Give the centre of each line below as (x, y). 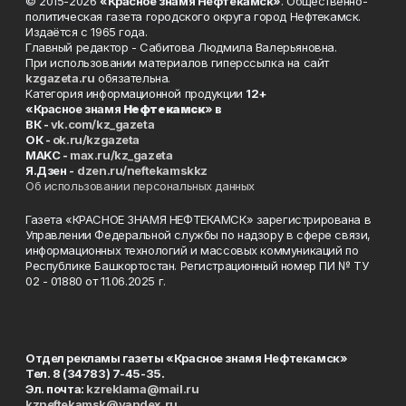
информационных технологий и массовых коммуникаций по (192, 250)
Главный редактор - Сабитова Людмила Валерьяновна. (181, 47)
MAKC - (48, 155)
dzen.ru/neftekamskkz (142, 170)
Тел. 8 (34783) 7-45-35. (95, 373)
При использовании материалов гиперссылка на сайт (177, 62)
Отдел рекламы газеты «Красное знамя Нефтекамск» (187, 358)
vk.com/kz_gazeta (102, 124)
